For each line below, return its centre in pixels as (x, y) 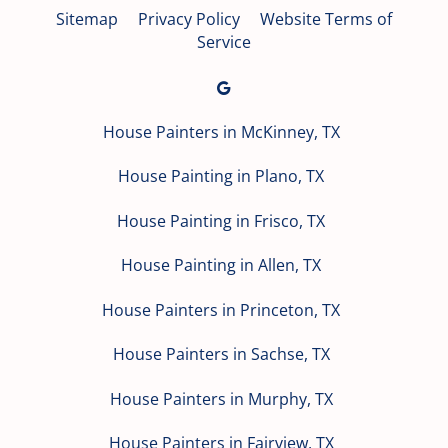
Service (224, 42)
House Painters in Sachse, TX (221, 354)
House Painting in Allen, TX (221, 265)
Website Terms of (326, 19)
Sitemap (87, 19)
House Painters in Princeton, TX (221, 309)
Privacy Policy (189, 19)
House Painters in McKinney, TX (221, 131)
